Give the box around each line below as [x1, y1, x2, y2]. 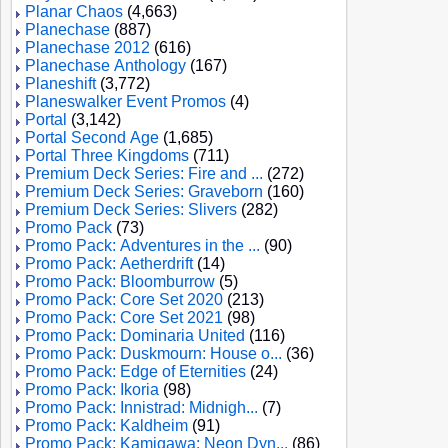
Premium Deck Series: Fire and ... [25, 165, 263, 182]
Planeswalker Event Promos [25, 93, 226, 110]
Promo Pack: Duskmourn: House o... [25, 345, 282, 362]
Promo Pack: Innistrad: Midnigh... [25, 399, 258, 416]
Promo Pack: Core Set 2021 [25, 309, 223, 326]
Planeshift [25, 75, 96, 92]
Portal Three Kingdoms [25, 147, 189, 164]
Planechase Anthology [25, 57, 186, 74]
